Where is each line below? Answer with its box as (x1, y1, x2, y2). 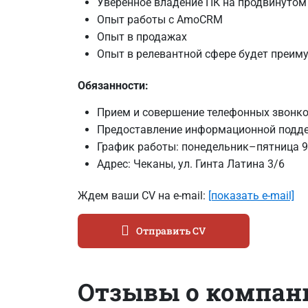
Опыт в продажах (96, 30, 187, 43)
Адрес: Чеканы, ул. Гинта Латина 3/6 (96, 157, 285, 170)
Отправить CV (136, 224, 206, 238)
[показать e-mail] (208, 188, 294, 202)
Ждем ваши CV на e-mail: (77, 188, 208, 202)
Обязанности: (77, 78, 148, 92)
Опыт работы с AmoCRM (96, 12, 223, 26)
